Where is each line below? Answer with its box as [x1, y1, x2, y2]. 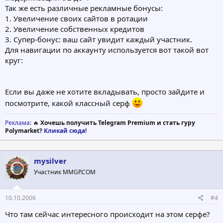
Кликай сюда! [44, 126, 87, 135]
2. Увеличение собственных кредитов [5, 24, 144, 34]
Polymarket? [5, 126, 44, 135]
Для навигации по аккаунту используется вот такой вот [5, 45, 209, 55]
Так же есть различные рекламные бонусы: [5, 3, 163, 13]
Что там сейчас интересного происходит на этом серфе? [5, 209, 210, 219]
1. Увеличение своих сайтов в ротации [5, 13, 148, 24]
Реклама [5, 118, 30, 127]
